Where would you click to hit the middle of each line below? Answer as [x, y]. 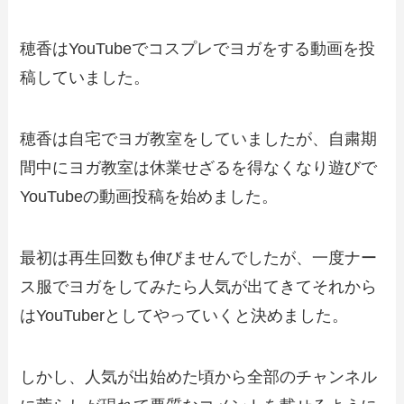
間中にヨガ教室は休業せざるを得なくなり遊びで [199, 168]
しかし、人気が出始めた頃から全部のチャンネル [199, 376]
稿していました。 [85, 78]
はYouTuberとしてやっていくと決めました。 [184, 316]
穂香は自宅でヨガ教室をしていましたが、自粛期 [199, 139]
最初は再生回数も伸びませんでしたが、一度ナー [199, 258]
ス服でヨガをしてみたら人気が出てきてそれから [199, 287]
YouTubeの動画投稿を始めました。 [149, 197]
